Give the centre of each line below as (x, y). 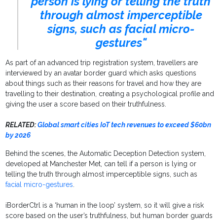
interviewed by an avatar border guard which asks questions (101, 73)
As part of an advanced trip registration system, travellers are (102, 63)
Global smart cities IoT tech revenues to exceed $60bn (124, 125)
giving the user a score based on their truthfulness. (86, 104)
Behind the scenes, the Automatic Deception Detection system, (106, 154)
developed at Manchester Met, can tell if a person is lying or (101, 164)
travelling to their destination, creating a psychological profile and (110, 94)
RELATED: (21, 125)
